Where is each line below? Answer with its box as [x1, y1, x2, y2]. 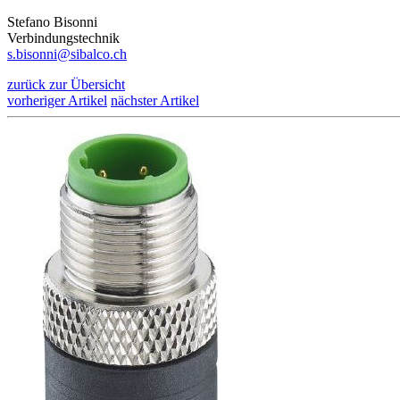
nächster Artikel [111, 92, 199, 108]
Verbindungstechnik [7, 29, 120, 46]
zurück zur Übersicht [7, 76, 125, 92]
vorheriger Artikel [7, 92, 107, 108]
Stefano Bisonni [7, 13, 97, 29]
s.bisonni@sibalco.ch [7, 46, 127, 62]
